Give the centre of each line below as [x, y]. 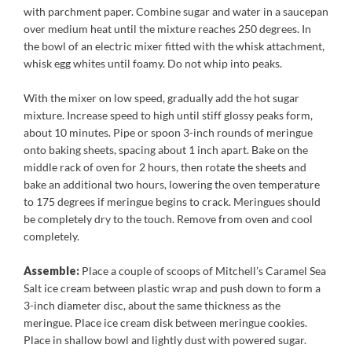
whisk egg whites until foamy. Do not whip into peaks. [153, 63]
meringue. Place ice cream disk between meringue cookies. [165, 323]
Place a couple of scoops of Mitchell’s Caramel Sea [203, 271]
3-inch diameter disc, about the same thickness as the [152, 305]
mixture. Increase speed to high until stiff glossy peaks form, [168, 115]
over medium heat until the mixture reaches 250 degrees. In [167, 29]
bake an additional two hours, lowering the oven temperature [172, 184]
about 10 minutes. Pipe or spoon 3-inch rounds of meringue [168, 132]
